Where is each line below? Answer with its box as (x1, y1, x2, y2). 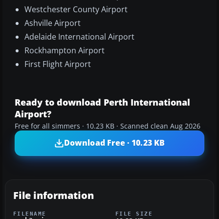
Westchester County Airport (24, 3, 128, 15)
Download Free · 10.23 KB (64, 137, 165, 149)
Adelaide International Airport (24, 31, 134, 42)
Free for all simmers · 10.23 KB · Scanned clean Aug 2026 (15, 121, 200, 131)
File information (13, 188, 94, 202)
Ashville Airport (24, 17, 81, 28)
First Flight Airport (24, 58, 91, 69)
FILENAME (13, 210, 46, 217)
